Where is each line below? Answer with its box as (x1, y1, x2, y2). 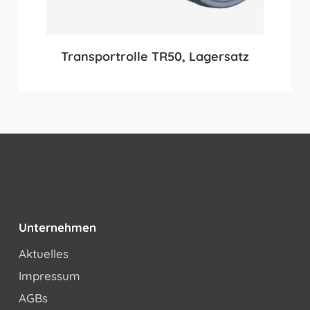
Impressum (18, 268, 80, 283)
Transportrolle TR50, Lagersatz (60, 48, 249, 64)
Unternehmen (18, 220, 96, 235)
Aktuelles (18, 246, 69, 261)
